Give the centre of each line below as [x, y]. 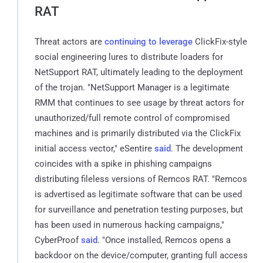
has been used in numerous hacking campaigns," [129, 225]
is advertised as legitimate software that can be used [138, 194]
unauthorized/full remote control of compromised [132, 118]
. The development [207, 148]
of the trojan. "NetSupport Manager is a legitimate [132, 87]
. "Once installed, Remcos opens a [164, 240]
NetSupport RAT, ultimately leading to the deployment [139, 72]
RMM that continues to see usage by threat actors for [139, 102]
